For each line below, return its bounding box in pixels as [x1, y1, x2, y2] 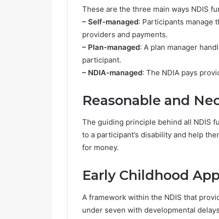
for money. [82, 143, 119, 153]
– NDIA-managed [82, 67, 142, 77]
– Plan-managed [82, 42, 140, 52]
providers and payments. [82, 29, 168, 39]
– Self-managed [82, 17, 138, 26]
